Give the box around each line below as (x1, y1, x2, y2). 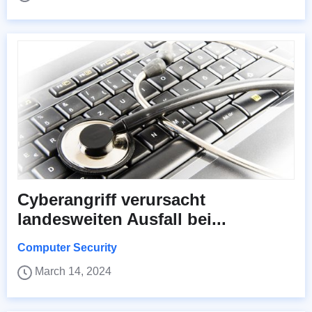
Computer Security (17, 242, 117, 254)
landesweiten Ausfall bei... (17, 210, 226, 229)
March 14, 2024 (35, 265, 111, 278)
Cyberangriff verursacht (17, 190, 205, 210)
